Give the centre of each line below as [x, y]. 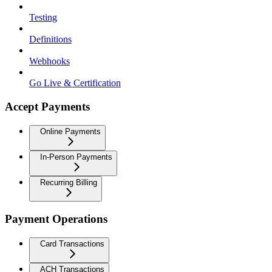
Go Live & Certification [75, 83]
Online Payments [70, 131]
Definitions [50, 39]
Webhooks [49, 61]
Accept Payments [47, 106]
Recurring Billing [69, 182]
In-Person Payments [76, 157]
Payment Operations [56, 219]
